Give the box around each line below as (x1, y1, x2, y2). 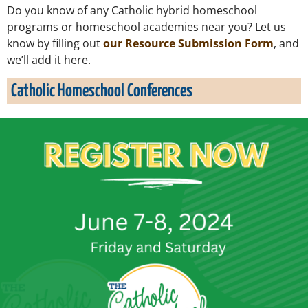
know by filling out (7, 35, 103, 51)
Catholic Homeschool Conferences (11, 82, 192, 100)
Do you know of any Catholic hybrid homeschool (7, 2, 257, 18)
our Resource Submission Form (103, 35, 274, 51)
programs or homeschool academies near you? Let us (7, 19, 286, 34)
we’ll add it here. (7, 52, 93, 67)
